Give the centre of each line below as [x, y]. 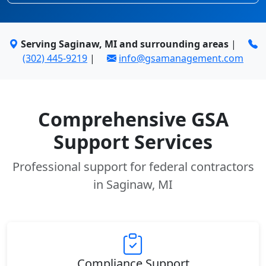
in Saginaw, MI [133, 184]
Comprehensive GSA [133, 119]
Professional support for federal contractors [133, 167]
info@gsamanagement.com [181, 58]
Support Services [133, 142]
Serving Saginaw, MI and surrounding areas [124, 44]
